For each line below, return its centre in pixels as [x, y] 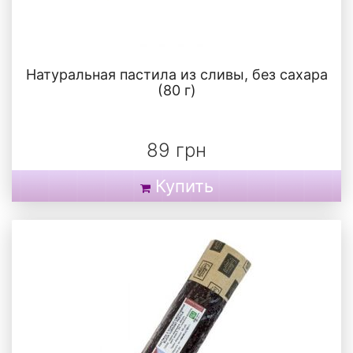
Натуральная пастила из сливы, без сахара [176, 75]
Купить [184, 186]
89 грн [176, 150]
